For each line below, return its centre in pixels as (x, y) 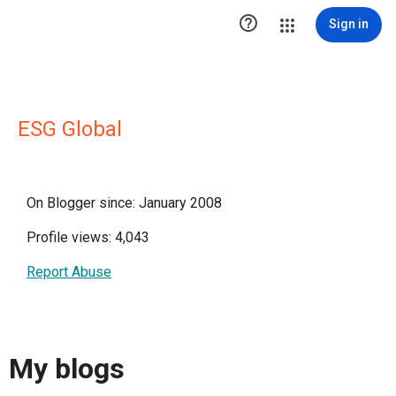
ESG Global (70, 129)
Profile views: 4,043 (88, 237)
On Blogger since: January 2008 (124, 203)
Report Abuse (69, 272)
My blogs (67, 369)
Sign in (349, 24)
